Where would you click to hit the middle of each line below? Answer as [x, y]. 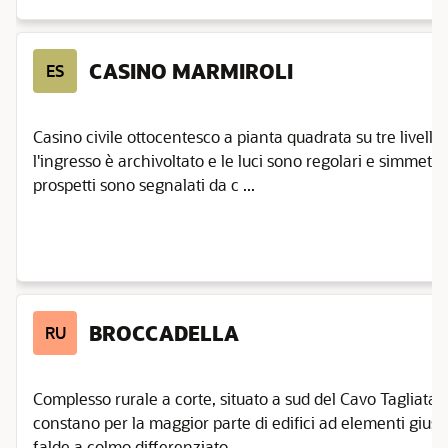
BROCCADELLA [164, 333]
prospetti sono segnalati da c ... [144, 184]
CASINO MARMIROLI [191, 71]
